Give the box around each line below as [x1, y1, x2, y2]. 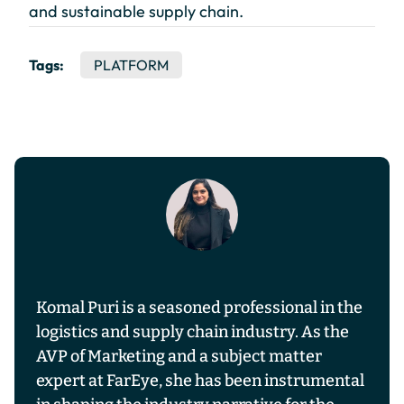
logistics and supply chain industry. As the [36, 321, 349, 342]
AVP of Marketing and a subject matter [36, 345, 322, 366]
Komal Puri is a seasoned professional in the [36, 297, 363, 317]
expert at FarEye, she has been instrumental [36, 370, 364, 390]
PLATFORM [94, 55, 170, 74]
